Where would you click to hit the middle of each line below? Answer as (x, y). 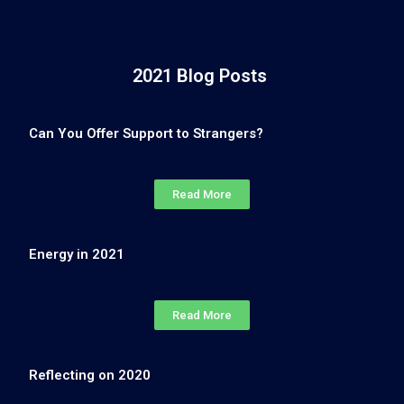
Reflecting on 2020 (90, 375)
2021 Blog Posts (202, 75)
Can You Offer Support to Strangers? (147, 133)
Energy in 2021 (77, 254)
